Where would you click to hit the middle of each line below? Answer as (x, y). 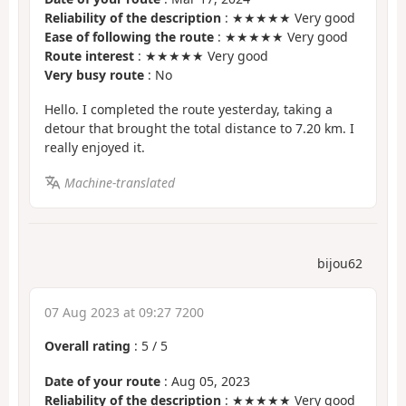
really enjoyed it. (95, 148)
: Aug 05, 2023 (205, 381)
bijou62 (340, 264)
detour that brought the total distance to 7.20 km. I (199, 129)
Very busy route (94, 74)
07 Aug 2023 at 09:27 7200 (124, 313)
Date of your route (102, 381)
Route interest (89, 55)
